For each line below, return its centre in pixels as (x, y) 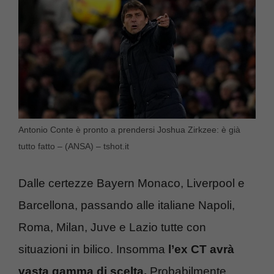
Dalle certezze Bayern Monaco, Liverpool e (131, 183)
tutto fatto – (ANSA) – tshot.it (74, 146)
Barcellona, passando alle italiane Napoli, (127, 205)
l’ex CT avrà (201, 249)
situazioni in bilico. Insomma (93, 249)
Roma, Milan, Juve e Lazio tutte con (112, 227)
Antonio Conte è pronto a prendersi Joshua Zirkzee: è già (129, 130)
